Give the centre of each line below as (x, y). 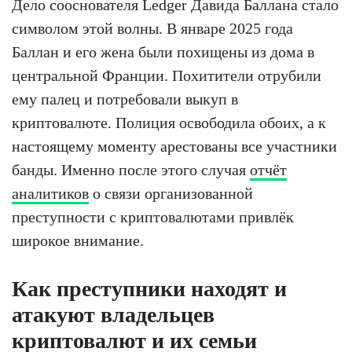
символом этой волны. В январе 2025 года (152, 28)
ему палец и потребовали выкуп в (125, 99)
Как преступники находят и (149, 288)
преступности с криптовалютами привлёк (153, 216)
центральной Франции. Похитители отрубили (167, 75)
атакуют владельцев (113, 314)
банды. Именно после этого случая (131, 169)
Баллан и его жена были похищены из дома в (163, 51)
